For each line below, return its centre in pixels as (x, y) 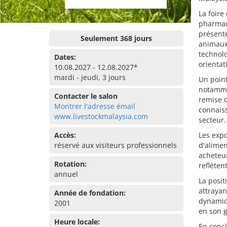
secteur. (212, 120)
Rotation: (70, 164)
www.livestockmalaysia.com (101, 116)
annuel (66, 174)
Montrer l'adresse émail (95, 106)
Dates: (65, 57)
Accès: (65, 135)
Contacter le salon (86, 96)
